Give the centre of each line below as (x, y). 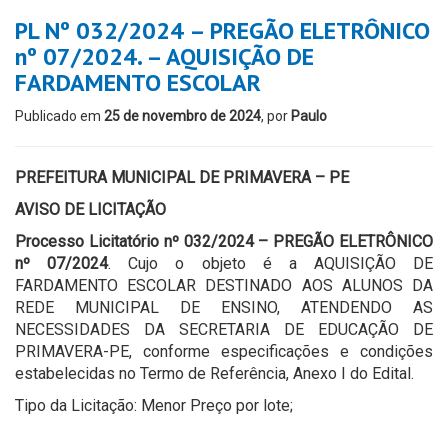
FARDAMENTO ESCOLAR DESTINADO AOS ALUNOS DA (224, 285)
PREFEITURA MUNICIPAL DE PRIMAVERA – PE (182, 177)
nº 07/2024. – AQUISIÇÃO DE (164, 56)
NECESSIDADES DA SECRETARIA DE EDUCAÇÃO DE (224, 329)
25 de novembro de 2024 (182, 116)
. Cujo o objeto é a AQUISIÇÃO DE (270, 263)
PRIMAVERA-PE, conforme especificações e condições (224, 351)
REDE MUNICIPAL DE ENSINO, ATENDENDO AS (224, 307)
